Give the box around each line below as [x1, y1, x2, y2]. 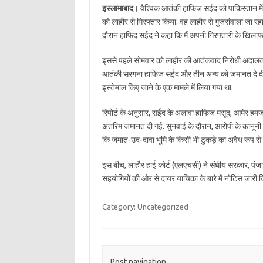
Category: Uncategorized [102, 203, 188, 211]
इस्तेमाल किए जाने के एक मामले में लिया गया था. [102, 83, 233, 92]
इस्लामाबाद [102, 4, 133, 13]
